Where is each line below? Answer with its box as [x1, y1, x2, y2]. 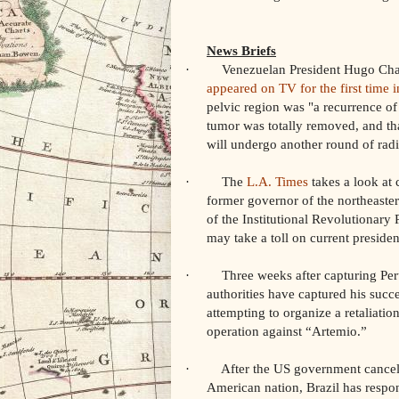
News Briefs [207, 42, 276, 58]
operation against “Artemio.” [207, 322, 367, 338]
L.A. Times [247, 173, 308, 189]
